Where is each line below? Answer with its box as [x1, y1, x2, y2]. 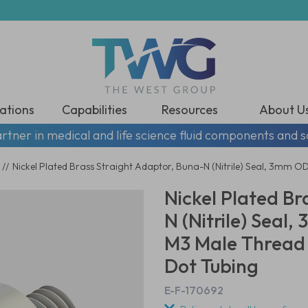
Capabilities [62, 102, 128, 118]
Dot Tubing [164, 254, 258, 278]
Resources [161, 102, 218, 118]
